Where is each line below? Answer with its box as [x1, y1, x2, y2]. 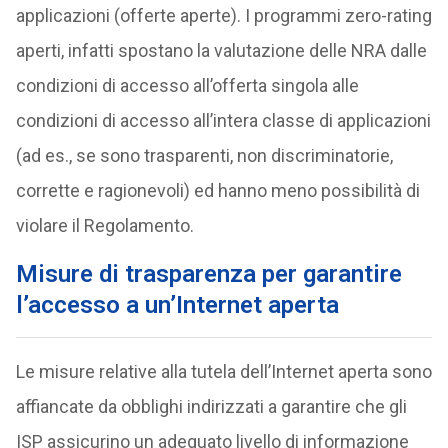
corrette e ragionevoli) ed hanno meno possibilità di [15, 180, 420, 202]
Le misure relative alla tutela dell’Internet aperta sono [15, 361, 432, 383]
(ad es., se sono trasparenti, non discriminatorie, [15, 145, 393, 167]
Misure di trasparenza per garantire [15, 260, 402, 289]
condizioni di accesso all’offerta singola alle [15, 75, 359, 97]
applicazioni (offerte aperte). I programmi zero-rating [15, 5, 432, 27]
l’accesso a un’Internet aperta [15, 291, 339, 320]
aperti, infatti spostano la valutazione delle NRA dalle [15, 40, 427, 62]
